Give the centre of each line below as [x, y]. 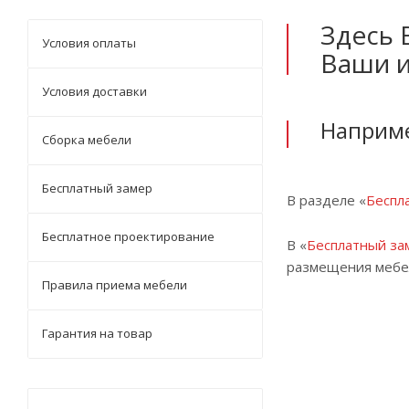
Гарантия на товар [97, 333]
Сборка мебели [87, 140]
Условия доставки [94, 91]
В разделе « [326, 199]
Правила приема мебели [115, 285]
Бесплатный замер [97, 188]
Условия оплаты [89, 43]
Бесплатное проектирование [128, 236]
